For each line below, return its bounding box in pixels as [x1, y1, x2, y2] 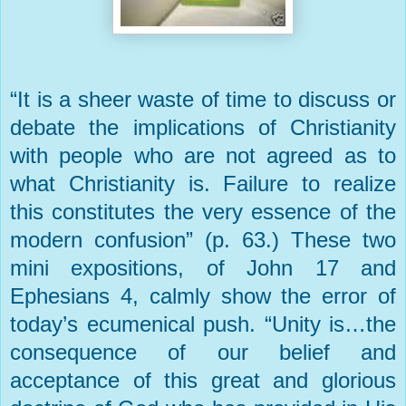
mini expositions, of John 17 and [10, 256, 396, 281]
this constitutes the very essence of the [10, 199, 396, 225]
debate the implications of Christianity [10, 115, 396, 140]
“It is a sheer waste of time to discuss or [10, 87, 396, 112]
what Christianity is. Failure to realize [10, 171, 396, 197]
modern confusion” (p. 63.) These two [10, 227, 396, 253]
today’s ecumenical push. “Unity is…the [10, 312, 396, 337]
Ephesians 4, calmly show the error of [10, 284, 396, 309]
